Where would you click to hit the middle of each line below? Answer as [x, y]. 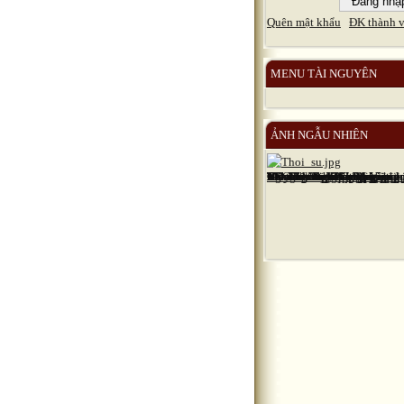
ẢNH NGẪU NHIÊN [319, 135]
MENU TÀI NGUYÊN [324, 74]
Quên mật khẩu [304, 23]
